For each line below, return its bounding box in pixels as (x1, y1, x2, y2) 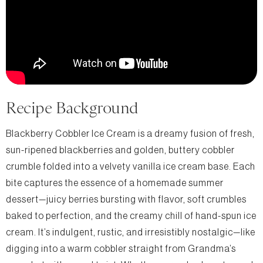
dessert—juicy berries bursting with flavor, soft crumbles (6, 194, 247, 204)
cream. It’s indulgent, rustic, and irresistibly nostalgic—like (6, 227, 255, 237)
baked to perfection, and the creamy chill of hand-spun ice (6, 211, 257, 221)
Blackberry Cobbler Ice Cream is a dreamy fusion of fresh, (6, 129, 255, 139)
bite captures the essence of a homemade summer (6, 178, 224, 188)
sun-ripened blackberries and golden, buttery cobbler (6, 145, 235, 155)
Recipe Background (6, 98, 139, 117)
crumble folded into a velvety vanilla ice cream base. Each (6, 161, 255, 171)
